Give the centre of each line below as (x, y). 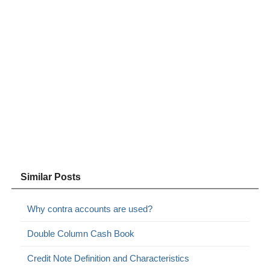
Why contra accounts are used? (90, 209)
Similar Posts (51, 177)
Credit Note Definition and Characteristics (108, 258)
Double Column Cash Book (81, 233)
